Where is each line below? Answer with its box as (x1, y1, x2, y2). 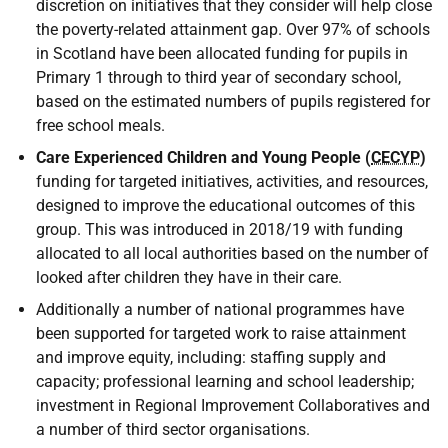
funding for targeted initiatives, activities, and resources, (36, 172, 428, 191)
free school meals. (36, 116, 165, 135)
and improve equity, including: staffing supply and (36, 348, 386, 367)
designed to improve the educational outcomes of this (36, 196, 415, 215)
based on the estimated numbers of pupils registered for (36, 92, 430, 111)
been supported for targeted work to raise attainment (36, 324, 406, 343)
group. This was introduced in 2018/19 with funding (36, 220, 403, 239)
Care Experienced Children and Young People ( (36, 148, 371, 167)
